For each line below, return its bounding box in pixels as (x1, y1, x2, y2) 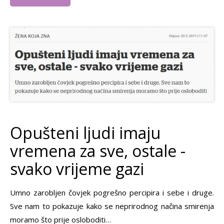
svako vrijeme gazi (10, 157, 144, 179)
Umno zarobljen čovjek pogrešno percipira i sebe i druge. (10, 187, 214, 197)
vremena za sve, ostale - (10, 139, 185, 161)
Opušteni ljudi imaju (10, 121, 160, 143)
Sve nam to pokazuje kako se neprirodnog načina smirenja (10, 200, 214, 211)
